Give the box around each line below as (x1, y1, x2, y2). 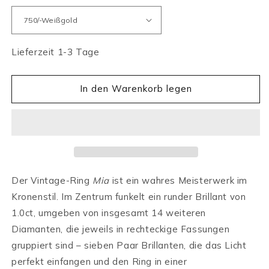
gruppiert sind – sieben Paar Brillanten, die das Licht (11, 239, 247, 251)
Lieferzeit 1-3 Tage (11, 46, 100, 58)
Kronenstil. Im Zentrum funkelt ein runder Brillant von (11, 190, 246, 202)
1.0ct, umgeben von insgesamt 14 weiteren (11, 207, 207, 219)
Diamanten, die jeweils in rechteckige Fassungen (11, 223, 230, 235)
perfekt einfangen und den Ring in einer (11, 255, 187, 267)
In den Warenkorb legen (79, 83, 192, 95)
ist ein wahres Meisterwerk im (109, 174, 248, 186)
